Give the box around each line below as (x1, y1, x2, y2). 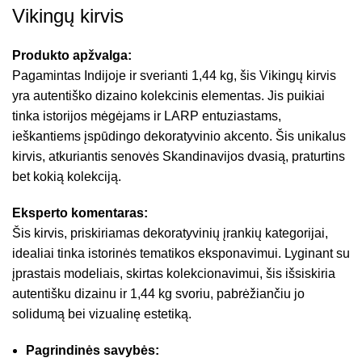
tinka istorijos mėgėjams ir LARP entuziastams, (12, 108, 281, 123)
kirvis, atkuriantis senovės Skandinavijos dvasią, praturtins (12, 149, 345, 163)
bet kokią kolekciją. (12, 169, 121, 183)
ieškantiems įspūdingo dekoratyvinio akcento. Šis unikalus (12, 128, 346, 143)
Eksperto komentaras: (12, 205, 148, 220)
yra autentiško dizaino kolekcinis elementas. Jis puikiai (12, 88, 325, 103)
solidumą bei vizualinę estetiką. (12, 306, 192, 321)
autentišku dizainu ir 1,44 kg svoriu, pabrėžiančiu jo (12, 286, 305, 301)
